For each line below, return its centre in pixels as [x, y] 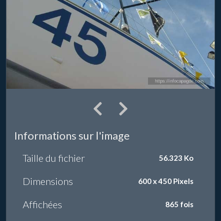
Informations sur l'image [72, 136]
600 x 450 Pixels [166, 181]
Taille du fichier [54, 158]
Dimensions [48, 181]
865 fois [180, 204]
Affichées [42, 204]
